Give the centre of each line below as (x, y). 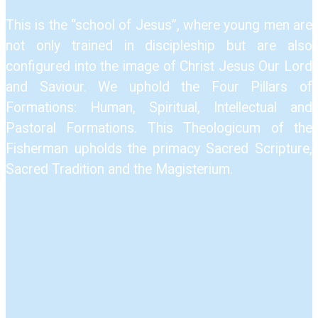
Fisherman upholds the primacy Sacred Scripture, (159, 149)
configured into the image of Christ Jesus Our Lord (159, 67)
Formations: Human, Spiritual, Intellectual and (159, 108)
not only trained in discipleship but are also (159, 46)
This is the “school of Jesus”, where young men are (159, 26)
